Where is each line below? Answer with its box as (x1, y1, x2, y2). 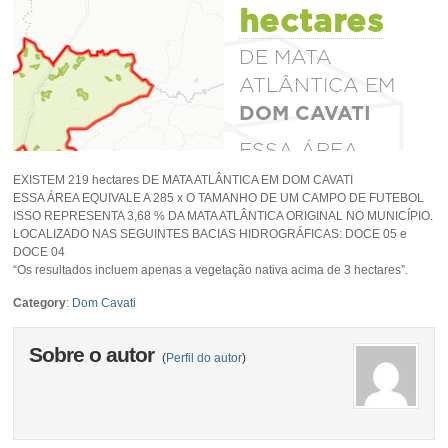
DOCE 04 (13, 244, 66, 259)
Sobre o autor (29, 342, 160, 367)
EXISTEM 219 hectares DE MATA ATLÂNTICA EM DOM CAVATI (13, 172, 354, 187)
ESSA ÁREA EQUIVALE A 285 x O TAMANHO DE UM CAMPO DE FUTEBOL (13, 190, 425, 205)
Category (13, 295, 67, 310)
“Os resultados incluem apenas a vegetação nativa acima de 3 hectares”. (13, 262, 409, 277)
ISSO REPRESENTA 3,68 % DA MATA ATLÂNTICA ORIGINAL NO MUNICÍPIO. (13, 208, 434, 223)
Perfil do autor (166, 350, 243, 365)
